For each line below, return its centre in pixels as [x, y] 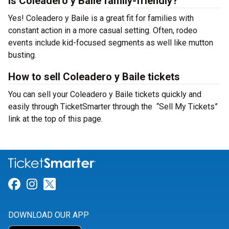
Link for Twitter [97, 184]
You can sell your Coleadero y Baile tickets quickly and [105, 94]
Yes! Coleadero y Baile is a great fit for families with [101, 18]
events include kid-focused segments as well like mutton [111, 43]
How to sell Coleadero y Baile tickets [94, 77]
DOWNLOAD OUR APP [49, 215]
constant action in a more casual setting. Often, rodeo [103, 30]
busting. [22, 55]
